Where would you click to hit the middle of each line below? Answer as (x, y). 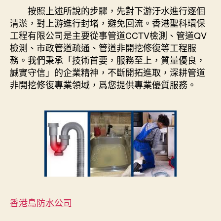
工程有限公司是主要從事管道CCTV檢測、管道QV (108, 35)
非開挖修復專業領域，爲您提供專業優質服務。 (103, 85)
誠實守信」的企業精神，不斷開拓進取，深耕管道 (108, 72)
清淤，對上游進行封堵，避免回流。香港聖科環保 (108, 23)
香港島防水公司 (41, 203)
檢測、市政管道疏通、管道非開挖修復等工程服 (103, 48)
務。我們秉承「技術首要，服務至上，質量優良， (108, 60)
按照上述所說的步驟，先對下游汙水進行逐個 (108, 11)
